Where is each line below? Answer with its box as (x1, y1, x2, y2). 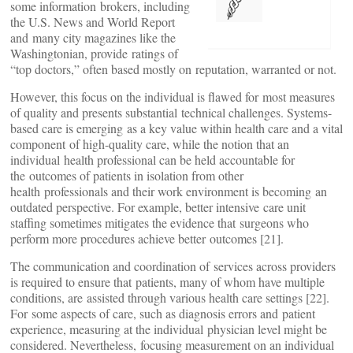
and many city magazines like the (10, 29, 176, 46)
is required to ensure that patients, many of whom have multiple (10, 273, 325, 290)
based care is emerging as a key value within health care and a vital (10, 120, 343, 136)
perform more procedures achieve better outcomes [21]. (10, 230, 284, 247)
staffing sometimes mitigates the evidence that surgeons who (10, 214, 309, 231)
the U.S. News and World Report (10, 13, 175, 30)
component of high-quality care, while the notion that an (10, 136, 289, 152)
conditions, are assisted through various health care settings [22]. (10, 289, 329, 306)
